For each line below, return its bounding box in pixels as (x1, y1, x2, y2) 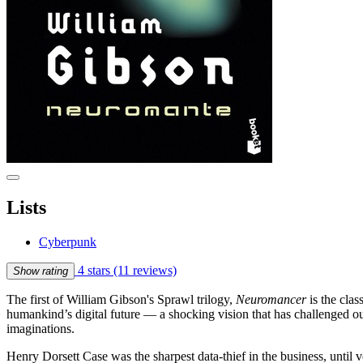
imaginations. (6, 321, 75, 335)
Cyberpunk (39, 234, 96, 249)
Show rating (13, 264, 68, 277)
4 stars (75, 263, 113, 277)
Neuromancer (236, 292, 306, 306)
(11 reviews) (113, 263, 177, 277)
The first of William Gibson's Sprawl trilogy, (6, 292, 236, 306)
